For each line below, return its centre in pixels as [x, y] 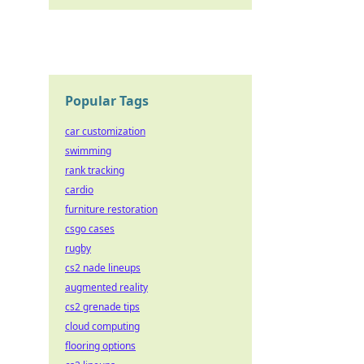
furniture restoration [111, 209]
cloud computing [102, 326]
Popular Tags [107, 101]
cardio [79, 190]
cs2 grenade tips [102, 307]
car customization [105, 131]
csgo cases [90, 229]
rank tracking [95, 170]
